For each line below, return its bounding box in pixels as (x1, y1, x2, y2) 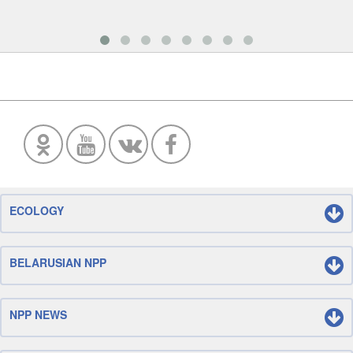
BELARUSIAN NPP (9, 255, 106, 270)
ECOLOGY (9, 203, 64, 218)
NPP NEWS (9, 307, 67, 322)
